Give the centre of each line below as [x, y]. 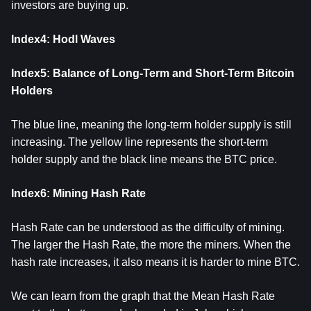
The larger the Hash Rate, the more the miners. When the [151, 245]
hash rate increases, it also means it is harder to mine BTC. [155, 262]
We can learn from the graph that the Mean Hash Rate [143, 296]
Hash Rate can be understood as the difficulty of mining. [148, 227]
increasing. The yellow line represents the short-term [140, 142]
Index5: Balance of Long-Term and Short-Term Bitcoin [153, 73]
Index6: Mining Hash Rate [78, 193]
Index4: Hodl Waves [63, 39]
